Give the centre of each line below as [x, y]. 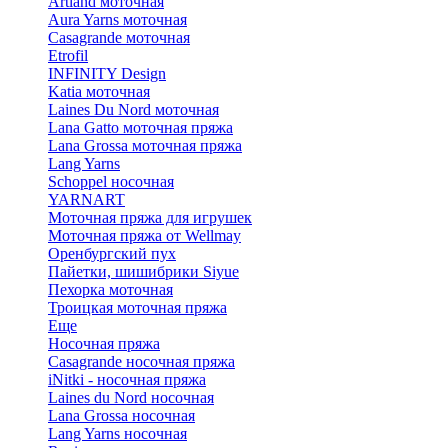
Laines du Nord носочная [131, 398]
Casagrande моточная [119, 38]
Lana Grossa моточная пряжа [145, 146]
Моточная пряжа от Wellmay [144, 236]
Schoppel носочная [111, 182]
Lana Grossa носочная [121, 416]
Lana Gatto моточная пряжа [140, 128]
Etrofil [68, 56]
